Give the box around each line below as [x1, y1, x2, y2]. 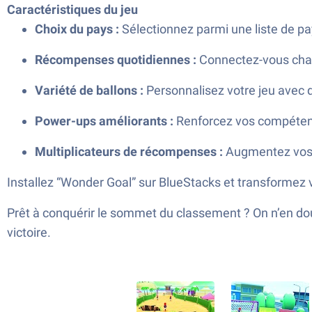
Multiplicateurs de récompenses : [35, 144, 223, 159]
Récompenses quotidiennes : [35, 52, 196, 67]
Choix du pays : [35, 22, 119, 36]
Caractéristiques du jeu [7, 2, 138, 17]
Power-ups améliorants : [35, 114, 173, 128]
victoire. [7, 225, 51, 240]
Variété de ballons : [35, 83, 143, 97]
